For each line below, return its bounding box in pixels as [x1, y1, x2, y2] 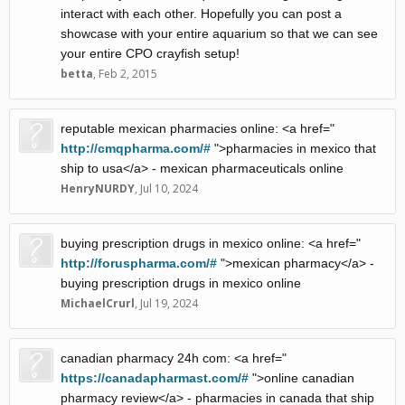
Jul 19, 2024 [140, 295, 198, 311]
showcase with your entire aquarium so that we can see [61, 25, 378, 41]
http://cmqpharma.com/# [61, 140, 211, 155]
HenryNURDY [61, 180, 135, 196]
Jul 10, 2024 [140, 180, 198, 196]
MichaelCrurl [61, 295, 135, 311]
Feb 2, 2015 [99, 65, 157, 81]
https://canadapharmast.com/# [61, 370, 249, 385]
